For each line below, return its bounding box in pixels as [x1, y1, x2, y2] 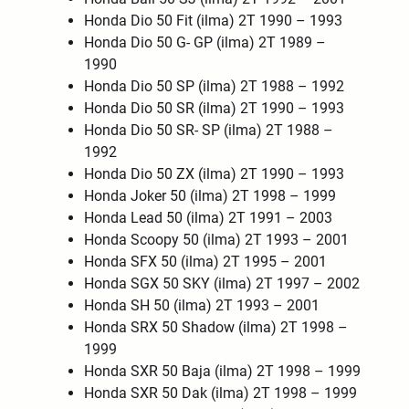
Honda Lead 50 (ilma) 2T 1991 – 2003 [84, 208, 333, 226]
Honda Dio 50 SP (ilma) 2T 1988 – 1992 [84, 77, 345, 95]
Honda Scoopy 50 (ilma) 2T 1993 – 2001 [84, 230, 350, 248]
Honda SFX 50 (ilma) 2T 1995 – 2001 [84, 252, 328, 270]
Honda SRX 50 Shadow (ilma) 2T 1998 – [84, 318, 349, 336]
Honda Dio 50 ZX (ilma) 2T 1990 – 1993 [84, 164, 345, 183]
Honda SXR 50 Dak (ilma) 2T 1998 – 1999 [84, 383, 358, 402]
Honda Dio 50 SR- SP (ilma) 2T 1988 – [84, 121, 334, 139]
